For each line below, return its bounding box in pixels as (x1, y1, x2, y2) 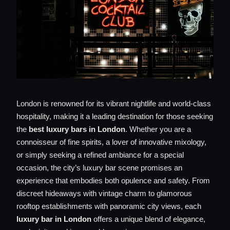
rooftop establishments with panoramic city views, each (16, 202, 201, 210)
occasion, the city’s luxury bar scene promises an (16, 163, 182, 172)
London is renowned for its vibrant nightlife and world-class (16, 99, 211, 108)
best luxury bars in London (29, 125, 125, 133)
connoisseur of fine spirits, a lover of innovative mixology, (16, 138, 206, 146)
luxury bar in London (16, 215, 91, 223)
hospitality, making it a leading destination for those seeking (16, 112, 213, 121)
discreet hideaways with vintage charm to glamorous (16, 189, 192, 198)
